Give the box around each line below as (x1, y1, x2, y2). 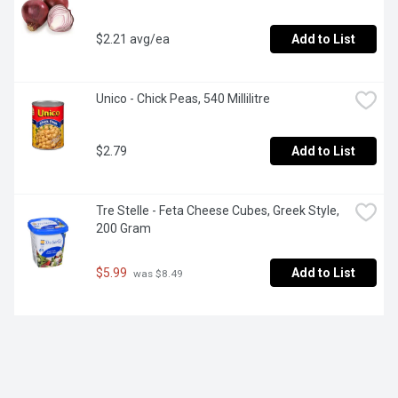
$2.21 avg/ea (96, 32, 170, 47)
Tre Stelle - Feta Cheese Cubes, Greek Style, (96, 203, 339, 219)
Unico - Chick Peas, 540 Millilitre (96, 92, 270, 107)
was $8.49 (131, 267, 183, 280)
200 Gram (96, 221, 151, 236)
